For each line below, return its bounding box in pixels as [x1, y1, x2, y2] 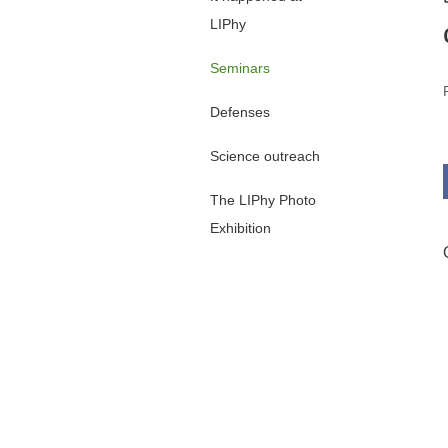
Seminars [210, 60, 270, 77]
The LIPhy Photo [210, 192, 316, 209]
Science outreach [210, 148, 320, 165]
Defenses [210, 104, 270, 121]
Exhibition [210, 220, 271, 237]
